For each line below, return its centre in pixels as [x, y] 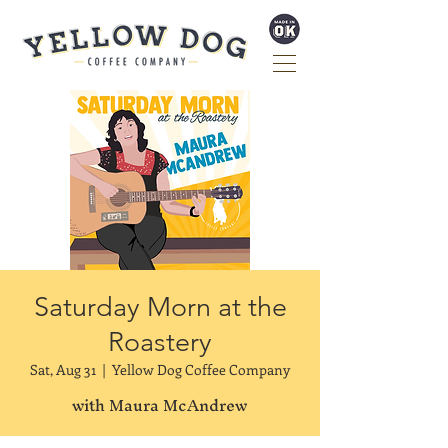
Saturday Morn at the [160, 307]
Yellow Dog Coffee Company [201, 369]
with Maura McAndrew [160, 405]
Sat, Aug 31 [63, 369]
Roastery [160, 342]
